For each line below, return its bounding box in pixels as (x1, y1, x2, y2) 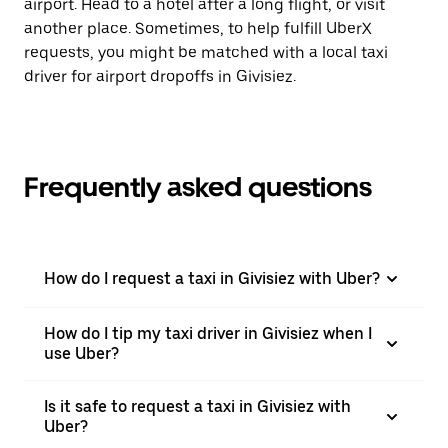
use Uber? (44, 344, 119, 363)
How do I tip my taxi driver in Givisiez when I (44, 324, 372, 343)
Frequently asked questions (24, 170, 372, 204)
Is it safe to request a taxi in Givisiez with (44, 397, 351, 416)
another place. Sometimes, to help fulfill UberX (24, 19, 372, 38)
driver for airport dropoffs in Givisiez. (24, 67, 296, 86)
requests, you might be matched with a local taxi (24, 43, 388, 62)
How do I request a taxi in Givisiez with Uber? (44, 269, 380, 288)
